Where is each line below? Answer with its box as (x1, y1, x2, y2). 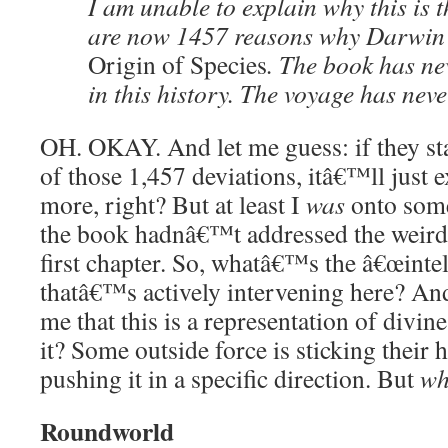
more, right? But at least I (40, 187, 306, 221)
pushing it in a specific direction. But (40, 361, 420, 395)
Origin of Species (88, 47, 267, 81)
